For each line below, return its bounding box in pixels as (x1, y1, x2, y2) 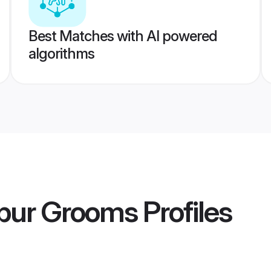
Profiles (137, 194, 232, 230)
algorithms (28, 45, 94, 62)
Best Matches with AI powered (28, 27, 217, 45)
